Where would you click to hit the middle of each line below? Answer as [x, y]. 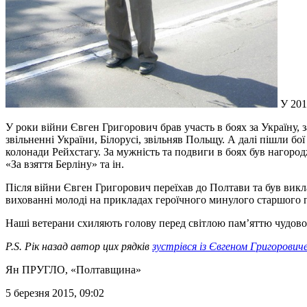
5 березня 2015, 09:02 [55, 293]
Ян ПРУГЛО [35, 269]
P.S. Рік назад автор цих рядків [79, 246]
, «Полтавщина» [103, 269]
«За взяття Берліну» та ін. [65, 164]
